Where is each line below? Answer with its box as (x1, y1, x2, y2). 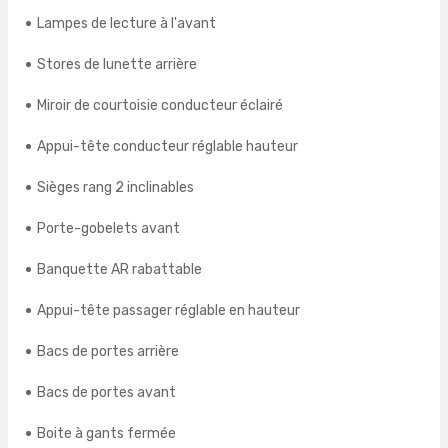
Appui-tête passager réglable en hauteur (37, 302, 300, 320)
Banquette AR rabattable (37, 261, 202, 279)
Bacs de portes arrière (37, 343, 179, 361)
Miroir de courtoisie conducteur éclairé (37, 97, 283, 115)
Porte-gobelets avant (37, 220, 180, 238)
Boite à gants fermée (37, 425, 176, 443)
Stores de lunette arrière (37, 56, 197, 74)
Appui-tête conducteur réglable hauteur (37, 138, 298, 156)
